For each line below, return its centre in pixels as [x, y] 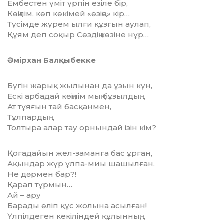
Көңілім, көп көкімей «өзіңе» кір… [69, 14]
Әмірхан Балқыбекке [52, 60]
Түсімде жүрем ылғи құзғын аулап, [79, 24]
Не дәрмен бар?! [42, 174]
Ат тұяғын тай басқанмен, [59, 107]
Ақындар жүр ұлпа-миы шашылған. [81, 164]
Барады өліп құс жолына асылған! [77, 206]
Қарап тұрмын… [40, 185]
